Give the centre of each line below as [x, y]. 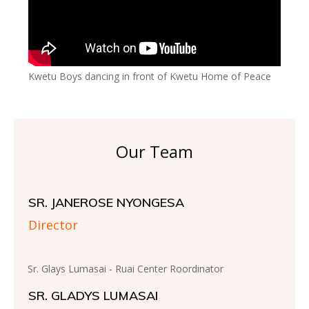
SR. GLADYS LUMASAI [93, 296]
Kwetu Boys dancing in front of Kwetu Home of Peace [150, 77]
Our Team [154, 152]
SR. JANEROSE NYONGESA [106, 203]
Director [53, 225]
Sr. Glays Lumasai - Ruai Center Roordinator [126, 269]
